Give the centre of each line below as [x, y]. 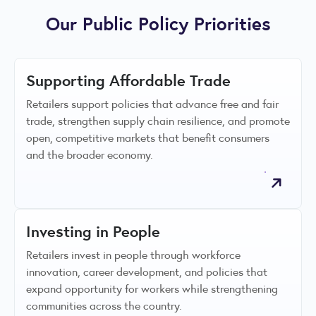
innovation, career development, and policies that [147, 272]
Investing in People [93, 231]
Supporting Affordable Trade [128, 80]
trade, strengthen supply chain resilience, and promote [158, 121]
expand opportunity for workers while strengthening [152, 288]
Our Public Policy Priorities [158, 23]
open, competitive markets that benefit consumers [148, 138]
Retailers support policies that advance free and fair [152, 104]
